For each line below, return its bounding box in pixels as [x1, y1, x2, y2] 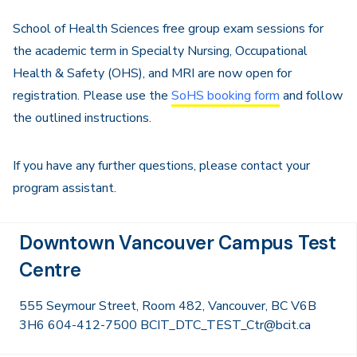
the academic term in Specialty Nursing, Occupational [13, 42, 308, 60]
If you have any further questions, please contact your [13, 157, 310, 175]
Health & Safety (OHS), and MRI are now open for [13, 65, 292, 82]
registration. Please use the [13, 87, 171, 104]
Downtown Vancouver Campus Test [19, 230, 336, 255]
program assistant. [13, 179, 116, 197]
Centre [19, 257, 81, 282]
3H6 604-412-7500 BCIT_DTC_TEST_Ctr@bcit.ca [19, 316, 311, 334]
